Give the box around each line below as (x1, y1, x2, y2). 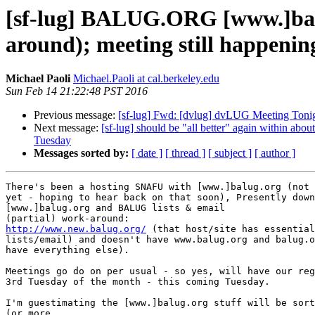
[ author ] (255, 147, 295, 160)
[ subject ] (208, 147, 252, 160)
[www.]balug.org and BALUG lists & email (6, 202, 225, 214)
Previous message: (34, 109, 118, 122)
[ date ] (131, 147, 162, 160)
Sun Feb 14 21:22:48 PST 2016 (6, 85, 148, 98)
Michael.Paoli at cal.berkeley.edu (73, 72, 219, 85)
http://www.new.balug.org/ (6, 224, 146, 235)
